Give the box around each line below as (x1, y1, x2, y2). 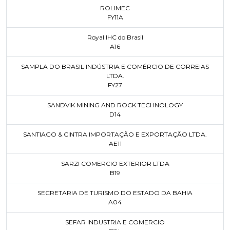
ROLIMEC (100, 4, 130, 12)
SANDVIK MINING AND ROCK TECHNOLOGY (47, 101, 183, 109)
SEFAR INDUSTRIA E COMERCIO (65, 218, 165, 226)
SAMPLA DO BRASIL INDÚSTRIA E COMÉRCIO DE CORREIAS (21, 63, 209, 70)
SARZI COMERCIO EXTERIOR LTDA (61, 160, 169, 167)
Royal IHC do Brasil (87, 33, 143, 41)
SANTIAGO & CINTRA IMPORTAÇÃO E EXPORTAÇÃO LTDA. (23, 130, 207, 138)
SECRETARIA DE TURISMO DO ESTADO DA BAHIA (37, 189, 193, 197)
